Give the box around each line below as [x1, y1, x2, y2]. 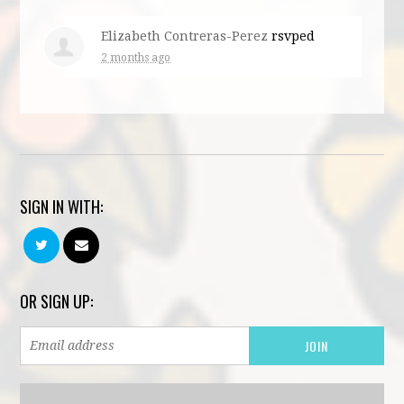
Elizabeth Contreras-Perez [101, 28, 269, 43]
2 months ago [101, 50, 171, 64]
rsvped [268, 28, 316, 43]
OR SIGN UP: [20, 289, 94, 313]
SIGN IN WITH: [20, 194, 104, 218]
